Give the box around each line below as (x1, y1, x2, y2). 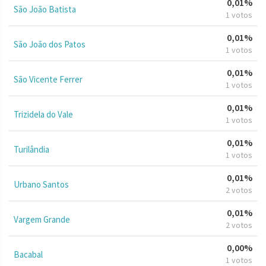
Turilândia (14, 143, 49, 155)
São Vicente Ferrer (14, 73, 83, 85)
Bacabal (14, 248, 43, 260)
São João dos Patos (14, 38, 85, 50)
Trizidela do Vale (14, 108, 73, 120)
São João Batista (14, 3, 76, 15)
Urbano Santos (14, 178, 69, 190)
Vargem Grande (14, 213, 70, 225)
